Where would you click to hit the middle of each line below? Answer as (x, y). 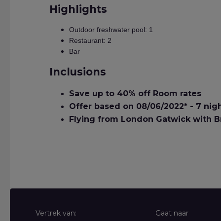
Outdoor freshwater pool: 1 (111, 30)
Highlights (78, 9)
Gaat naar (172, 213)
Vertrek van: (56, 213)
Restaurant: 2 (90, 40)
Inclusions (78, 72)
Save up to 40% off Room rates (136, 93)
